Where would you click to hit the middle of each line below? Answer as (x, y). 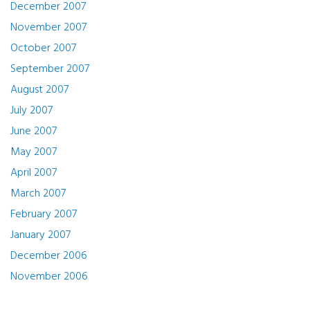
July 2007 (31, 111)
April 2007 (34, 173)
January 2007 (40, 235)
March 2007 (38, 194)
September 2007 (50, 69)
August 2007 (39, 90)
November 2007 (48, 28)
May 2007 (34, 152)
